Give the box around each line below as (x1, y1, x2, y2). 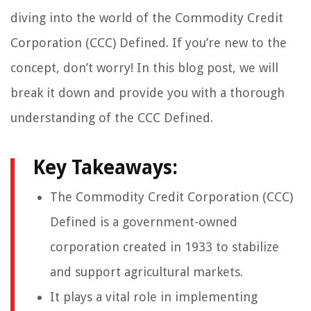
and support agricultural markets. (50, 264, 243, 280)
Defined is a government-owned (50, 215, 237, 230)
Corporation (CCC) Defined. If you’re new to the (10, 35, 287, 51)
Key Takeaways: (33, 156, 178, 180)
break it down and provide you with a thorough (10, 85, 285, 101)
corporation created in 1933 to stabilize (50, 239, 279, 255)
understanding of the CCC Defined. (10, 110, 213, 126)
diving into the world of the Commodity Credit (10, 10, 283, 26)
